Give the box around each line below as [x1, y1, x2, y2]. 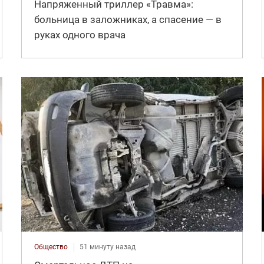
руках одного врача [34, 29, 126, 41]
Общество [34, 242, 68, 251]
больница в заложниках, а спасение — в [34, 14, 222, 26]
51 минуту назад [79, 242, 136, 251]
